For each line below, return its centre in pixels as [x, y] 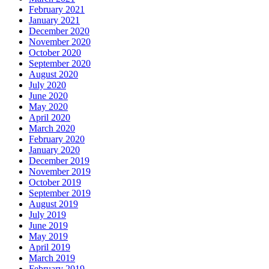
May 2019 [48, 236]
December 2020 [59, 31]
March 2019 [52, 258]
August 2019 [53, 204]
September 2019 [60, 193]
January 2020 [54, 150]
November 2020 [60, 41]
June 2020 [48, 95]
